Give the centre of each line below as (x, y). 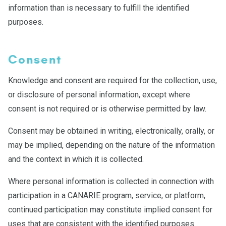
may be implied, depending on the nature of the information (111, 145)
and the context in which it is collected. (76, 159)
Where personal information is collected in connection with (111, 181)
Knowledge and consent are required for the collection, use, (112, 80)
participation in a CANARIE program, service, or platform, (107, 195)
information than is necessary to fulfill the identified (99, 8)
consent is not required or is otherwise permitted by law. (107, 109)
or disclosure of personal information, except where (99, 95)
